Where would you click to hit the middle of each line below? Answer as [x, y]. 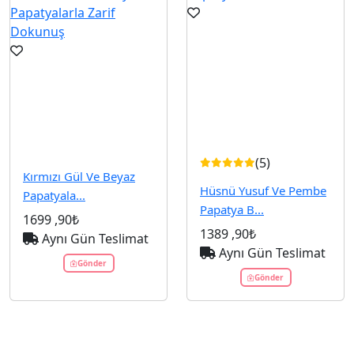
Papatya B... [232, 210]
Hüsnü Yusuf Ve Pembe [263, 191]
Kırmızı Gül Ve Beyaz [79, 177]
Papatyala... [54, 196]
